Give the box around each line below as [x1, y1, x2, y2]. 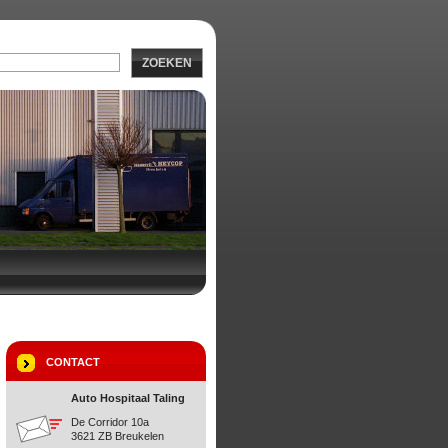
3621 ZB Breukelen [71, 430, 164, 442]
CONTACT [46, 356, 100, 368]
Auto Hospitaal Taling [71, 392, 185, 404]
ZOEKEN [142, 55, 192, 70]
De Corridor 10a [71, 416, 149, 428]
